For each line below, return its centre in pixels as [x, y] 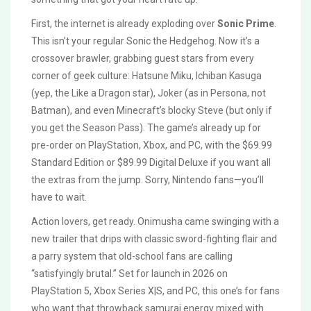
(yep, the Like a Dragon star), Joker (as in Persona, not [149, 93]
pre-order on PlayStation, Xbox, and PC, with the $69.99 [152, 145]
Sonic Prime [246, 24]
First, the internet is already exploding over [124, 24]
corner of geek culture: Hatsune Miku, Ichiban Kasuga [146, 76]
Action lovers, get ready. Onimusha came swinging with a [155, 222]
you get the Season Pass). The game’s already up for [146, 128]
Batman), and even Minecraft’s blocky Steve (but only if [152, 111]
